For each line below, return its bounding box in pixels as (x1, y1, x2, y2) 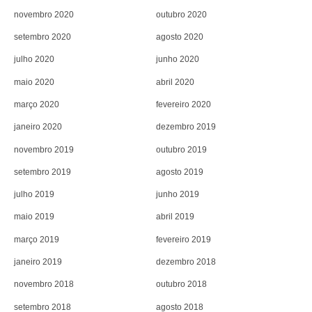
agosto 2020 (156, 31, 203, 42)
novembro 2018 (14, 279, 74, 290)
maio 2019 (14, 212, 54, 222)
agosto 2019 (156, 166, 203, 177)
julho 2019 (14, 189, 54, 200)
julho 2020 (14, 54, 54, 65)
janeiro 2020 (14, 122, 62, 132)
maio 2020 (14, 77, 54, 87)
